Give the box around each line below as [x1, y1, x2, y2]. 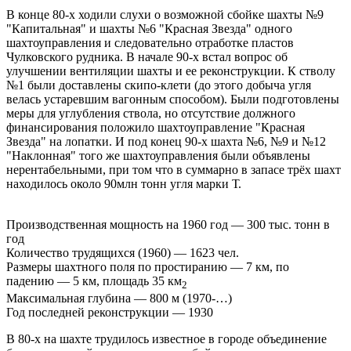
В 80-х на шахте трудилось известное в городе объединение [6, 332, 327, 346]
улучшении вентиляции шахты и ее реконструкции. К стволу [6, 63, 335, 78]
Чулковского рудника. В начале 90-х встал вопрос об [6, 49, 288, 63]
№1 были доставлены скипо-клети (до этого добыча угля [6, 78, 311, 92]
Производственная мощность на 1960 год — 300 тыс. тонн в [6, 217, 330, 231]
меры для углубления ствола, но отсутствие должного [6, 106, 295, 120]
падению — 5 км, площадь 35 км [6, 273, 182, 288]
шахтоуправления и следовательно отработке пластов [6, 35, 294, 49]
